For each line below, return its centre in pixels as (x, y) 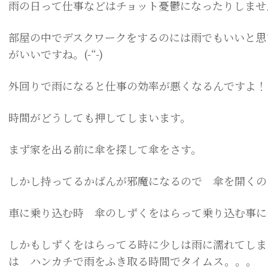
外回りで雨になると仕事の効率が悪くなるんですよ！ (138, 86)
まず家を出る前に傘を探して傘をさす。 (105, 149)
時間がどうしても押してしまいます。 (100, 117)
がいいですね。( (48, 54)
